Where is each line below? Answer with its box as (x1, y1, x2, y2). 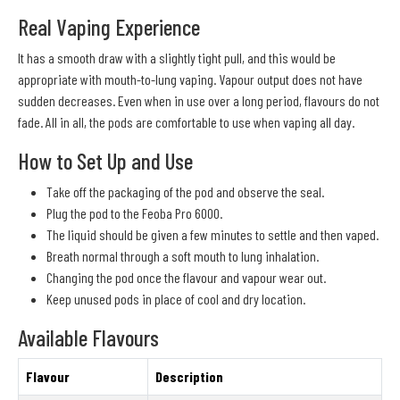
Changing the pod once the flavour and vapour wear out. (46, 268, 326, 286)
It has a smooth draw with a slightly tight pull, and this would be (18, 48, 336, 66)
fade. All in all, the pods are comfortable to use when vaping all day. (18, 112, 354, 130)
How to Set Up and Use (18, 146, 193, 174)
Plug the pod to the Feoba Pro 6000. (46, 204, 222, 221)
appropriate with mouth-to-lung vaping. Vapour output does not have (18, 70, 362, 87)
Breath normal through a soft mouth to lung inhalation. (46, 246, 319, 264)
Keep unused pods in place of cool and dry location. (46, 289, 305, 307)
